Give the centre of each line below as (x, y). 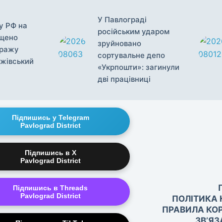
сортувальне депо (131, 55)
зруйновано (119, 44)
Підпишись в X (50, 153)
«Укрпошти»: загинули (139, 67)
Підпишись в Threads (51, 188)
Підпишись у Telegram (50, 118)
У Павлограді (122, 20)
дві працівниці (124, 79)
